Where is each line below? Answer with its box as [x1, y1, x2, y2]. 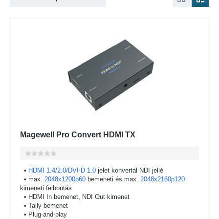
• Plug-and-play [20, 211, 67, 218]
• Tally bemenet [20, 202, 68, 209]
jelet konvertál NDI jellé [96, 167, 163, 174]
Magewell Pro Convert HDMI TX [20, 131, 135, 139]
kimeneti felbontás [20, 184, 72, 192]
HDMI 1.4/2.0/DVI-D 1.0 [28, 167, 96, 174]
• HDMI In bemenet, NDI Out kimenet [20, 193, 130, 200]
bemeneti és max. [86, 175, 140, 183]
